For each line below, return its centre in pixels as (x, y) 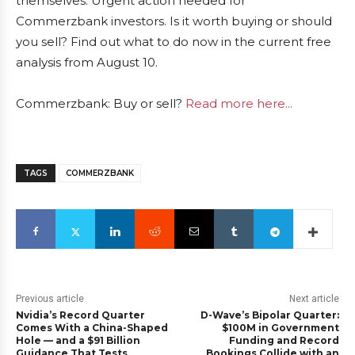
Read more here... (239, 104)
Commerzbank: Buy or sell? (101, 104)
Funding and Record (284, 341)
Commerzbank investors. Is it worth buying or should (174, 21)
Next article (314, 299)
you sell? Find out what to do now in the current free (174, 42)
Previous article (50, 299)
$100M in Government (280, 328)
